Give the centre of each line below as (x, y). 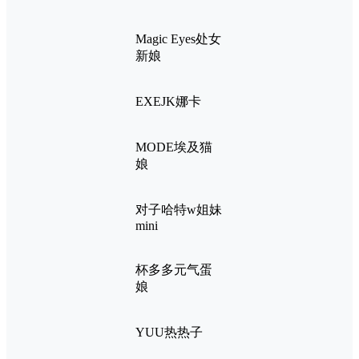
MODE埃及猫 (174, 147)
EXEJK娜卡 (168, 102)
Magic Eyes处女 (178, 39)
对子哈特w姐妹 (179, 210)
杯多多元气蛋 (174, 270)
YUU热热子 (169, 333)
